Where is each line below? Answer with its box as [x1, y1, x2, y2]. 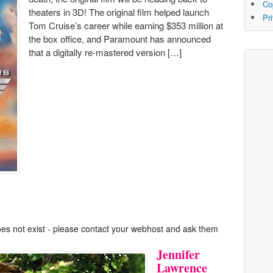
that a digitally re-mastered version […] [29, 46, 182, 59]
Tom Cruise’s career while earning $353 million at [29, 19, 223, 32]
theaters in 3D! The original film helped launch [29, 5, 209, 19]
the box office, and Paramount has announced [29, 32, 211, 46]
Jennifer [157, 245, 200, 263]
